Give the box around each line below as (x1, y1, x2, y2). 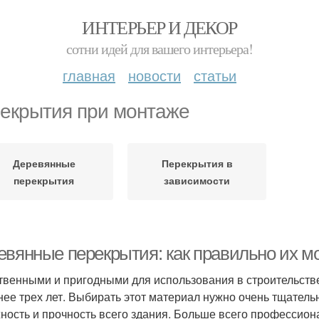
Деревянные (12, 156, 75, 170)
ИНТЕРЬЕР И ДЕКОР (82, 15, 237, 39)
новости (128, 65, 181, 85)
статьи (194, 65, 236, 85)
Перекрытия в (161, 156, 233, 170)
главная (63, 65, 115, 85)
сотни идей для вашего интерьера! (66, 39, 253, 58)
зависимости (164, 173, 230, 187)
